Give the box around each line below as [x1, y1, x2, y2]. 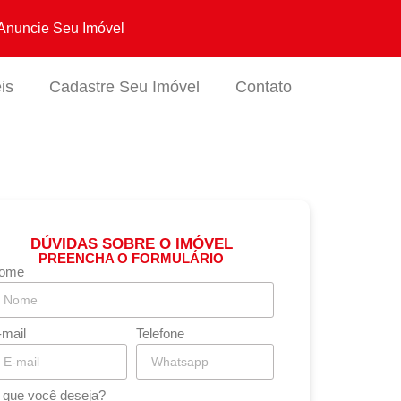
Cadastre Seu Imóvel [49, 78, 200, 96]
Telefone [135, 326, 184, 341]
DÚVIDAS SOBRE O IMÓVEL [30, 235, 233, 252]
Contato [235, 78, 292, 96]
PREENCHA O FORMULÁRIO [38, 251, 224, 266]
